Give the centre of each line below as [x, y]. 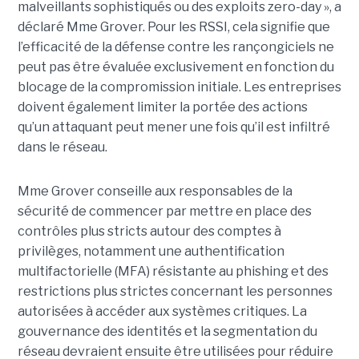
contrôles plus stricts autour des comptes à [149, 232]
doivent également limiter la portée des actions [162, 107]
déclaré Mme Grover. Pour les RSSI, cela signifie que [173, 27]
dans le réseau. [62, 147]
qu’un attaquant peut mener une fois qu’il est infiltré [173, 127]
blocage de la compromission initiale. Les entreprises [179, 87]
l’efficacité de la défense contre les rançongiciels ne [175, 47]
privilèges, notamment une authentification [151, 252]
